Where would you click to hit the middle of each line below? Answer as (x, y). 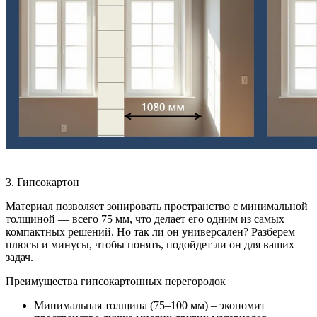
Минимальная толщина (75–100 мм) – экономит (150, 305)
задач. (19, 257)
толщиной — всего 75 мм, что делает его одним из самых (145, 219)
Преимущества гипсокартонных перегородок (116, 281)
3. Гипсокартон (42, 182)
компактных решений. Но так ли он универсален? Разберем (150, 231)
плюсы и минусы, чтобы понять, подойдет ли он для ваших (150, 244)
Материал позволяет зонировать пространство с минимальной (157, 206)
